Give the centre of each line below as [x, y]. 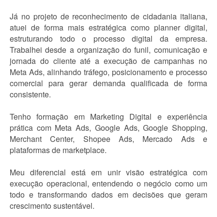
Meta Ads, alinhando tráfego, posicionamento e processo [108, 72]
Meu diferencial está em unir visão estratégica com [108, 172]
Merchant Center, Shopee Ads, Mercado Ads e [108, 139]
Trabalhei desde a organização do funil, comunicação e [108, 50]
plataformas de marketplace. [58, 150]
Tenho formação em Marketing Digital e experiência [108, 116]
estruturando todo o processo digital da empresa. [108, 39]
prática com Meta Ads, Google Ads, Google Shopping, [108, 128]
